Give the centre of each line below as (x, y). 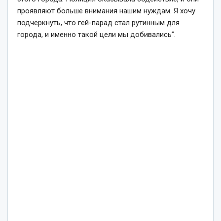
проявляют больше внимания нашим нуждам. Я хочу (106, 11)
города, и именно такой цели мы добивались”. (96, 34)
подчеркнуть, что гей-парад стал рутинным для (98, 22)
